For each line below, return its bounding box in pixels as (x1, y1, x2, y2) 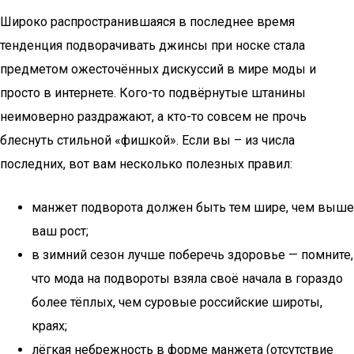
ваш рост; (32, 224, 88, 239)
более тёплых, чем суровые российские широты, (32, 295, 322, 310)
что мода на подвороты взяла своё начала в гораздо (32, 271, 343, 286)
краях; (32, 318, 67, 333)
